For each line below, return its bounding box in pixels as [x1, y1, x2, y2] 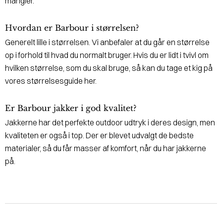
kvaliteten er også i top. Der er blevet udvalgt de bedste [5, 130, 194, 140]
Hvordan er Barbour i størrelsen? [5, 22, 139, 33]
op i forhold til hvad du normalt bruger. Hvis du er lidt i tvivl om [5, 50, 209, 60]
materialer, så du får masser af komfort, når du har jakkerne [5, 143, 206, 153]
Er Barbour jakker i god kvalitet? [5, 103, 136, 113]
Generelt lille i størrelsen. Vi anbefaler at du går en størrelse [5, 37, 210, 47]
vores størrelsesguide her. [5, 75, 98, 86]
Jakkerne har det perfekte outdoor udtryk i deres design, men [5, 117, 215, 127]
